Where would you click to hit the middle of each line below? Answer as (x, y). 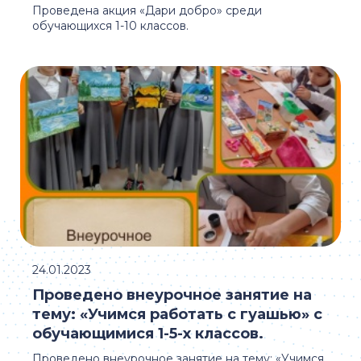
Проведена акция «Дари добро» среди (147, 10)
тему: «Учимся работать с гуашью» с (177, 314)
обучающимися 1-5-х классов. (148, 334)
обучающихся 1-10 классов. (110, 26)
